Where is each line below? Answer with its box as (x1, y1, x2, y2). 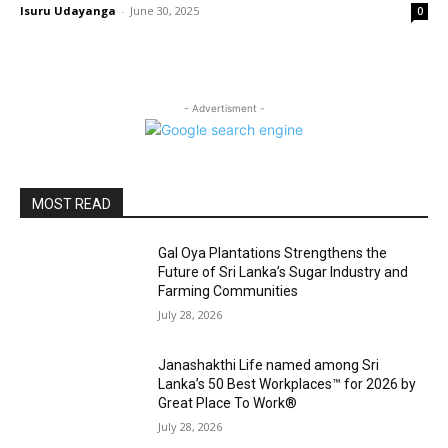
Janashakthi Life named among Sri (158, 356, 380, 373)
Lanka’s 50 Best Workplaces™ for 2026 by (158, 375, 417, 392)
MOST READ (32, 196, 111, 212)
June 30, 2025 (130, 3, 199, 18)
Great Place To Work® (158, 394, 298, 411)
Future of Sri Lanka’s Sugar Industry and (158, 264, 409, 280)
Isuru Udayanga (20, 3, 116, 18)
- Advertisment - (183, 102, 265, 114)
